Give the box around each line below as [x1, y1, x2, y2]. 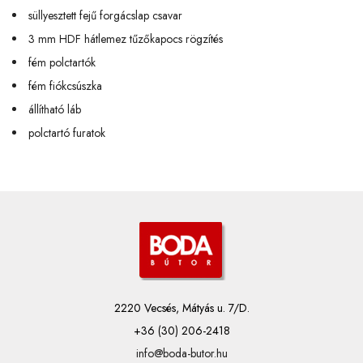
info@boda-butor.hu [135, 344, 228, 361]
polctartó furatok [28, 124, 105, 141]
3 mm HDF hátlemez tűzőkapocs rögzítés [28, 30, 223, 47]
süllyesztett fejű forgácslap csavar [28, 6, 182, 23]
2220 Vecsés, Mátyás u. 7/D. [113, 299, 250, 316]
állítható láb [28, 100, 81, 117]
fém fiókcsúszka [28, 77, 102, 94]
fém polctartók [28, 53, 96, 70]
